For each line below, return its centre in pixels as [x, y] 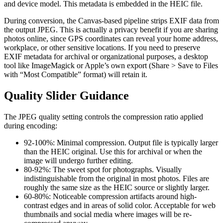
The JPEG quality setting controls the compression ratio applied [104, 116]
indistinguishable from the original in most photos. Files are [116, 178]
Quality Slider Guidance [66, 95]
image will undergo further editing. [78, 160]
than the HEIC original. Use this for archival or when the [113, 151]
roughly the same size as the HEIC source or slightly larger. [117, 187]
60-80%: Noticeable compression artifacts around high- [110, 196]
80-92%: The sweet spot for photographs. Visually [103, 169]
